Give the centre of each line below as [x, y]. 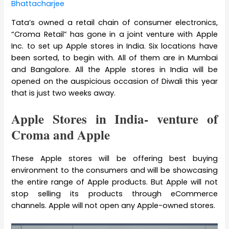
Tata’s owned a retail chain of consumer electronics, [114, 22]
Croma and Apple [61, 134]
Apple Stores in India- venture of [114, 119]
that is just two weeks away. [64, 93]
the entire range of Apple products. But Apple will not [114, 182]
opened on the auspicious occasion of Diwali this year [114, 81]
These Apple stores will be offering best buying [114, 158]
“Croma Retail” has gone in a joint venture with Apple [114, 34]
